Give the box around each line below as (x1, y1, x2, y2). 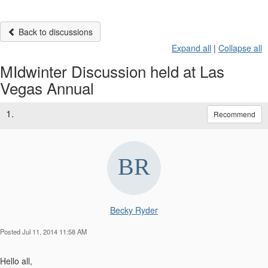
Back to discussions (16, 25, 93, 38)
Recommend (214, 108, 255, 119)
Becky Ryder (110, 203, 158, 216)
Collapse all (218, 41, 262, 54)
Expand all (172, 41, 211, 54)
